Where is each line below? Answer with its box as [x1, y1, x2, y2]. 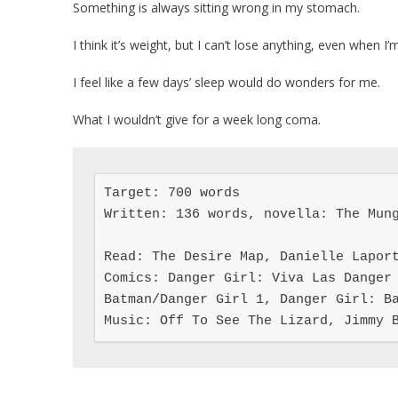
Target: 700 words [104, 185, 240, 201]
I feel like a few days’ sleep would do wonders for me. [73, 73, 380, 91]
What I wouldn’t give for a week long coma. [73, 110, 321, 128]
